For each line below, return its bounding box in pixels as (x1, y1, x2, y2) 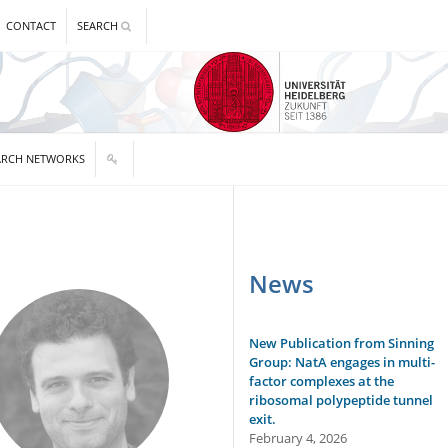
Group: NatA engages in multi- (249, 353, 435, 371)
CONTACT (5, 18, 56, 33)
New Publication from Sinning (249, 334, 434, 352)
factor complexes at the (249, 372, 394, 390)
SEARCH (76, 18, 121, 33)
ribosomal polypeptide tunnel (249, 391, 433, 409)
